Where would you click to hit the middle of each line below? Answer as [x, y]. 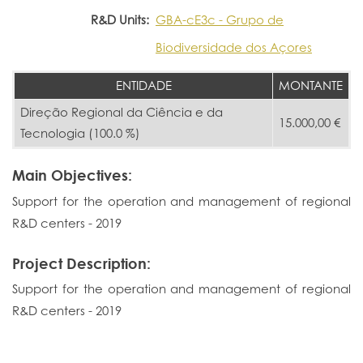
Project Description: [81, 263]
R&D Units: [120, 19]
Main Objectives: [72, 175]
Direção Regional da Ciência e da [122, 112]
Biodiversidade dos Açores [234, 47]
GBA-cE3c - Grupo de [220, 19]
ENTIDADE [143, 85]
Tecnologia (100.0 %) [80, 133]
